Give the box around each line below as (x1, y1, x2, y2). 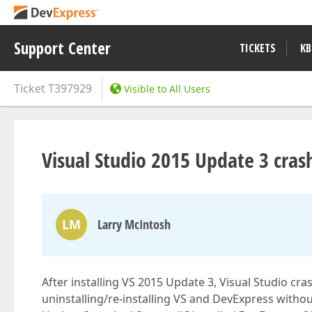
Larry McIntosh (97, 216, 171, 233)
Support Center (14, 37, 111, 59)
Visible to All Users (124, 82, 210, 95)
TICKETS (240, 40, 276, 56)
